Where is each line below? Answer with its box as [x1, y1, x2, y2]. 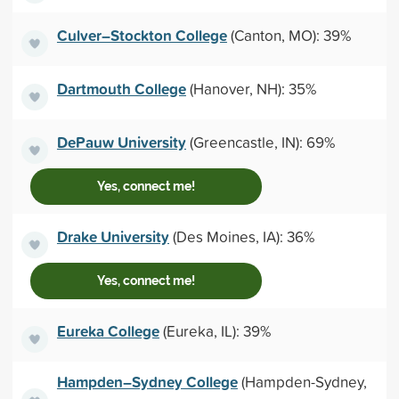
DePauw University [56, 130, 186, 153]
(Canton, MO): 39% [226, 24, 351, 45]
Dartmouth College [56, 77, 186, 100]
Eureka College [56, 319, 159, 342]
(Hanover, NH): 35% [185, 77, 316, 99]
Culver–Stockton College [56, 23, 227, 46]
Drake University [56, 224, 169, 248]
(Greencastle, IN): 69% [185, 131, 335, 152]
